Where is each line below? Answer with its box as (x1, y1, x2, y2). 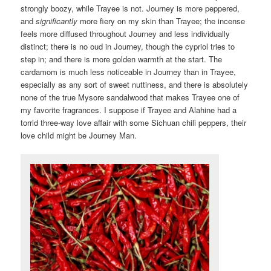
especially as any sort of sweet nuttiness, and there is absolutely (21, 79, 249, 91)
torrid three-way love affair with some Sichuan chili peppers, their (21, 117, 247, 129)
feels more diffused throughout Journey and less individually (21, 28, 230, 40)
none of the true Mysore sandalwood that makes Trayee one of (21, 91, 240, 103)
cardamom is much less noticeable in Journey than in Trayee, (21, 66, 237, 78)
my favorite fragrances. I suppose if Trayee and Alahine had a (21, 104, 237, 116)
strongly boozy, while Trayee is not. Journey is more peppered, (21, 2, 240, 15)
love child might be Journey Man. (21, 129, 137, 142)
